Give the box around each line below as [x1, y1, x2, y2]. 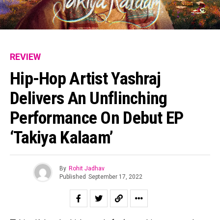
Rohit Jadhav [68, 165, 105, 172]
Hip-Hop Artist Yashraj [10, 68, 161, 89]
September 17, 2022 [88, 173, 142, 180]
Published [59, 173, 86, 180]
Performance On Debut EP [10, 108, 184, 128]
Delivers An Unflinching [10, 88, 167, 109]
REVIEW [10, 52, 41, 62]
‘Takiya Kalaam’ [10, 127, 113, 148]
